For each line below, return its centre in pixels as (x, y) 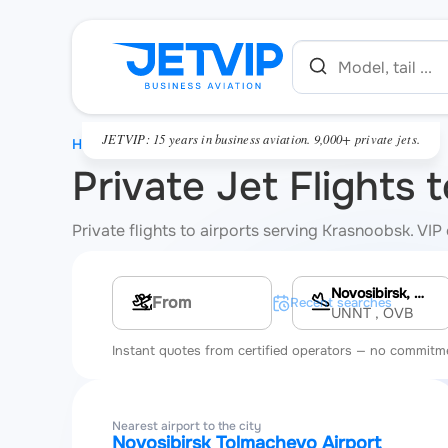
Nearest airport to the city (186, 426)
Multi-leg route (205, 303)
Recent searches (341, 302)
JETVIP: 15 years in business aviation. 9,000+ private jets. (261, 138)
